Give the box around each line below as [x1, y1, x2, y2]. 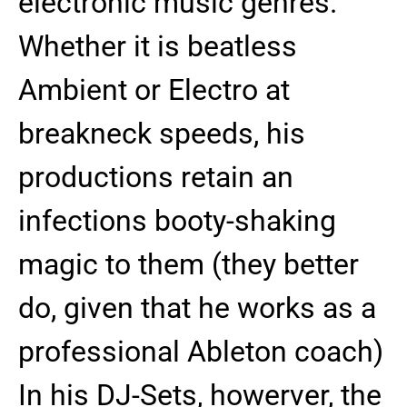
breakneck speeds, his [18, 116, 305, 151]
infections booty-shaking [18, 203, 336, 238]
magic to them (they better [18, 247, 359, 282]
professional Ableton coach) [18, 334, 383, 369]
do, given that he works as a [18, 291, 376, 325]
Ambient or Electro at [18, 73, 290, 107]
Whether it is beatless [18, 29, 297, 64]
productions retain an [18, 160, 293, 194]
